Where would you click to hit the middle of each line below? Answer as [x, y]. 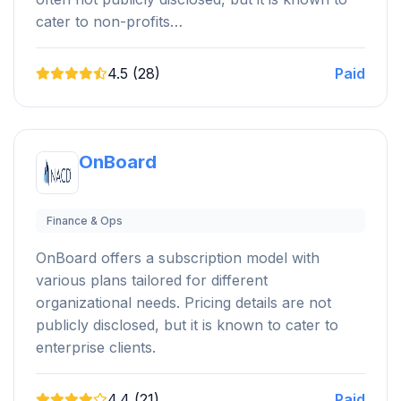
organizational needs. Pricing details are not [183, 302]
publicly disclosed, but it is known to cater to [187, 324]
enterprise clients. [96, 347]
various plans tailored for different [152, 280]
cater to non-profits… [109, 21]
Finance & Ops [85, 220]
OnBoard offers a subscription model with [178, 257]
